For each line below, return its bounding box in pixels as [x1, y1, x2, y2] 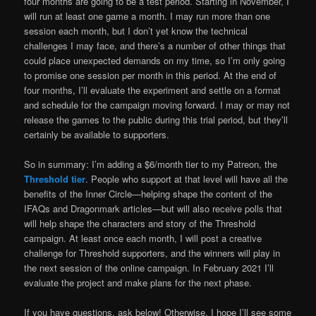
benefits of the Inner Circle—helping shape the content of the [24, 187, 273, 201]
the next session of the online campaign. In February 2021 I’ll [24, 261, 274, 275]
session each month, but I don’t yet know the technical [24, 23, 248, 37]
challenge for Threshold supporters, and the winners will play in [24, 246, 281, 260]
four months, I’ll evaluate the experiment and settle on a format [24, 83, 281, 97]
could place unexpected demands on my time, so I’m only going [24, 53, 286, 67]
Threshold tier [24, 172, 86, 186]
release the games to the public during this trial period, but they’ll [24, 112, 288, 126]
